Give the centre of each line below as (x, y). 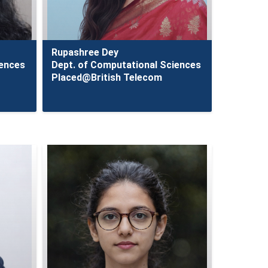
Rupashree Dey (85, 52)
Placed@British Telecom (106, 77)
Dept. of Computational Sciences (126, 65)
